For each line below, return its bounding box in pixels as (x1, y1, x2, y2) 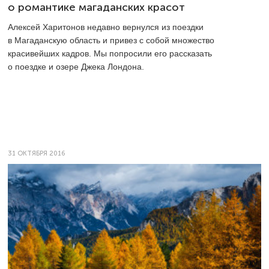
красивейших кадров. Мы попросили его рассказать (8, 49, 212, 59)
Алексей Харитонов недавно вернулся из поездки (8, 22, 204, 32)
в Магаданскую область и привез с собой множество (8, 35, 214, 46)
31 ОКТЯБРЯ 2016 (8, 150, 65, 158)
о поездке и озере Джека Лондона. (8, 62, 144, 72)
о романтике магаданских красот (8, 1, 185, 14)
